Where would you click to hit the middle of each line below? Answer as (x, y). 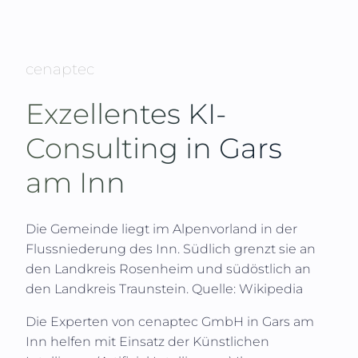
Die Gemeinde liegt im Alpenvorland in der (161, 229)
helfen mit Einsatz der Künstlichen (158, 341)
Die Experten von (82, 321)
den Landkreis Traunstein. (107, 288)
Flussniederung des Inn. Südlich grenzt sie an (171, 249)
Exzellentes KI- (126, 114)
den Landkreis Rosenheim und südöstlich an (168, 268)
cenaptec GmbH (193, 321)
